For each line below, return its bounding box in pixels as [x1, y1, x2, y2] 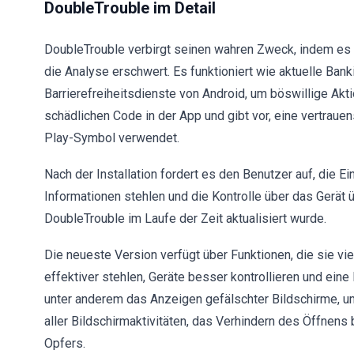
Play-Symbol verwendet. [44, 130, 179, 145]
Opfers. [44, 336, 85, 351]
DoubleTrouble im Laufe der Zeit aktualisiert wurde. [44, 211, 326, 226]
